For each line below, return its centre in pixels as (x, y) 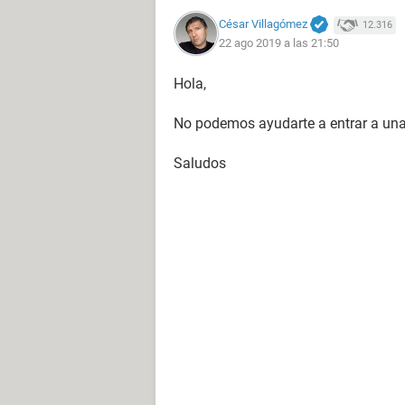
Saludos (200, 163)
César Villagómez (263, 24)
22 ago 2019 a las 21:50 (279, 43)
